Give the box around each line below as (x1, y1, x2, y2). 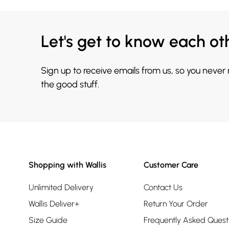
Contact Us (144, 182, 182, 192)
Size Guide (29, 215, 67, 225)
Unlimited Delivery (29, 182, 94, 192)
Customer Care (144, 159, 198, 170)
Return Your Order (144, 198, 208, 209)
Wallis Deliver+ (29, 198, 79, 209)
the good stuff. (41, 78, 99, 90)
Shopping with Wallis (29, 159, 106, 170)
